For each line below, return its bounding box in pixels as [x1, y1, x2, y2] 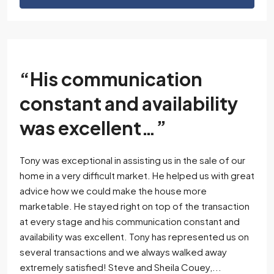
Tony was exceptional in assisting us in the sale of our [20, 154, 245, 166]
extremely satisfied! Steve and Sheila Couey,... [20, 261, 221, 273]
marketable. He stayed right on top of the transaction [20, 200, 250, 212]
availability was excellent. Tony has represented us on [20, 231, 249, 242]
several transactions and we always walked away [20, 246, 227, 257]
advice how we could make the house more [20, 185, 207, 196]
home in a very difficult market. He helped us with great [20, 169, 254, 181]
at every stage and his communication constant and [20, 215, 240, 227]
